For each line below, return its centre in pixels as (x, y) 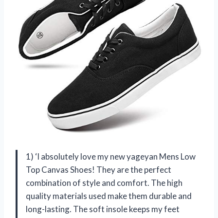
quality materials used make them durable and (109, 196)
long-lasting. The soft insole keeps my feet (103, 209)
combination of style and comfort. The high (104, 183)
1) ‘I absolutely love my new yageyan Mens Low (111, 157)
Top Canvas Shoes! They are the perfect (99, 170)
